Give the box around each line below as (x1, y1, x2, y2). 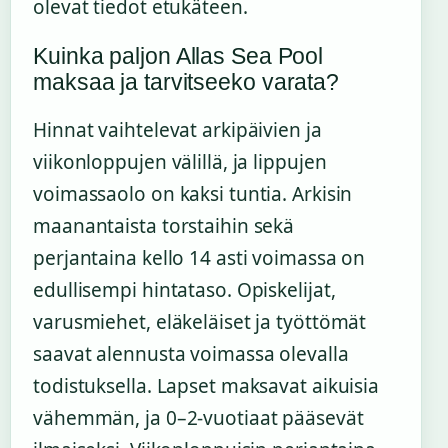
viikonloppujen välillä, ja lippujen (33, 149, 327, 176)
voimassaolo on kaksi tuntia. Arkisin (33, 181, 353, 208)
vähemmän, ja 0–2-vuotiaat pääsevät (33, 405, 364, 432)
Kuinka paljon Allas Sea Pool (33, 43, 324, 70)
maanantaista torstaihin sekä (33, 213, 295, 240)
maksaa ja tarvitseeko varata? (33, 69, 340, 96)
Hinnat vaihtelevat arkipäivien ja (33, 117, 322, 144)
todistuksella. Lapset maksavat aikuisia (33, 373, 380, 400)
